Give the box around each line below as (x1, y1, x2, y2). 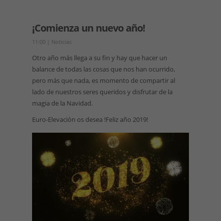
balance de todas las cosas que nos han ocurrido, (32, 65, 175, 74)
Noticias (51, 38, 72, 46)
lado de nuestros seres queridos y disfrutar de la (32, 87, 173, 97)
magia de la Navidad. (32, 99, 93, 108)
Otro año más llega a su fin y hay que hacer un (32, 53, 167, 63)
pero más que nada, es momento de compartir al (32, 76, 175, 85)
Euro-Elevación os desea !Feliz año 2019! (32, 115, 148, 124)
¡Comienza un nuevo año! (32, 21, 145, 35)
